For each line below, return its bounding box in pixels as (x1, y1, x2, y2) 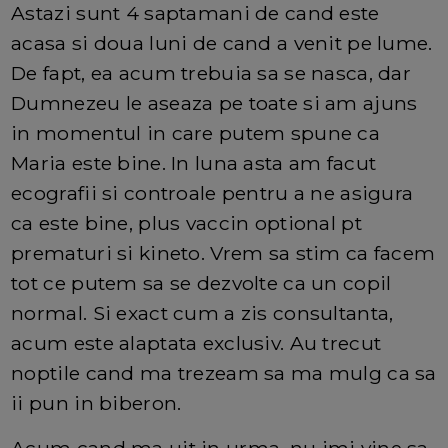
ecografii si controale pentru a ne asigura (11, 181, 414, 206)
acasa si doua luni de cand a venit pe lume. (11, 31, 433, 56)
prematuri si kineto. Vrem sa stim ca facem (11, 241, 436, 266)
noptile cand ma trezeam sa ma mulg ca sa (11, 361, 437, 386)
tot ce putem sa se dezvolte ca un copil (11, 271, 392, 296)
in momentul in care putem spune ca (11, 121, 380, 146)
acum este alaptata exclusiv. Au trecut (11, 331, 382, 356)
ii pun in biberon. (11, 391, 182, 416)
